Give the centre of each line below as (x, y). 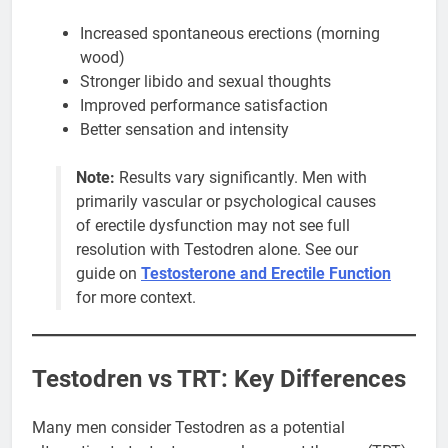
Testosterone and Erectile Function (266, 273)
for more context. (136, 297)
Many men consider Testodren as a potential (188, 428)
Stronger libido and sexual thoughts (205, 81)
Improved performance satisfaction (204, 105)
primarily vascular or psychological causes (226, 201)
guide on (108, 273)
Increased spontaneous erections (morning (230, 33)
